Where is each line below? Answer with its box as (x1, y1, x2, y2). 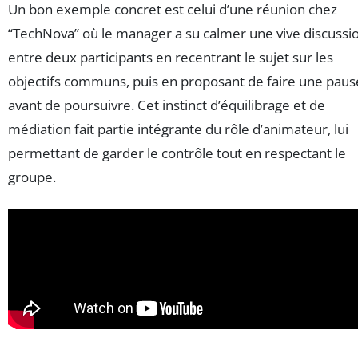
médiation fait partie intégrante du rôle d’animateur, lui (8, 119, 348, 138)
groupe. (8, 167, 56, 186)
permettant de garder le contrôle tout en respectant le (8, 143, 346, 162)
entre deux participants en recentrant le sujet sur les (8, 47, 333, 66)
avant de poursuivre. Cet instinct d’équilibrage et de (8, 95, 325, 114)
